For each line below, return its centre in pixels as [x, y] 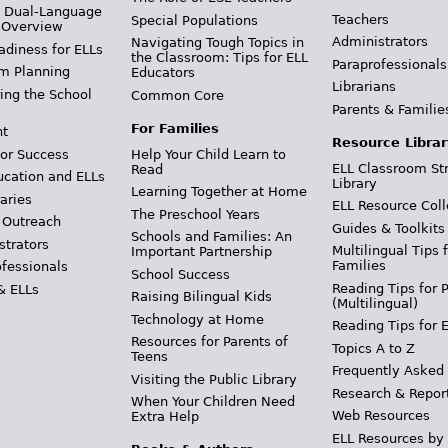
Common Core [177, 95]
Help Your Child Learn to [208, 154]
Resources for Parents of [209, 341]
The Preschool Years [195, 214]
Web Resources [381, 415]
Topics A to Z [374, 348]
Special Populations [194, 20]
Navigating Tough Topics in [217, 42]
